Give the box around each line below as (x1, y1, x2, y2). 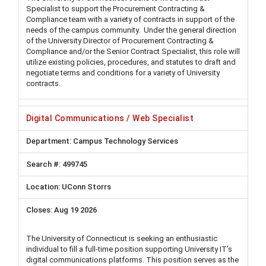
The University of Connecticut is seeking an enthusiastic (26, 233, 217, 243)
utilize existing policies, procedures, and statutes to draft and (26, 58, 236, 66)
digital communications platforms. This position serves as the (26, 255, 239, 264)
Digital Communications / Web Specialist (26, 113, 194, 123)
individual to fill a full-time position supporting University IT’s (26, 244, 232, 254)
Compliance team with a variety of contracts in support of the (26, 15, 235, 24)
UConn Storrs (62, 182, 111, 192)
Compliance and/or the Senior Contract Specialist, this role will (26, 47, 240, 56)
